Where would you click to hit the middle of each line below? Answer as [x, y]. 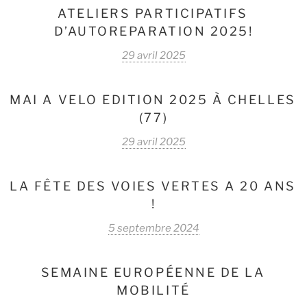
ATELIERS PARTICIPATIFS [153, 14]
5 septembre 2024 [153, 229]
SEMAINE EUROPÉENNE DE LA [153, 273]
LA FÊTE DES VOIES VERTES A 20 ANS [153, 186]
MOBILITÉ [153, 291]
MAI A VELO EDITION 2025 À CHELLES [153, 100]
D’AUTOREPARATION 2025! [153, 32]
